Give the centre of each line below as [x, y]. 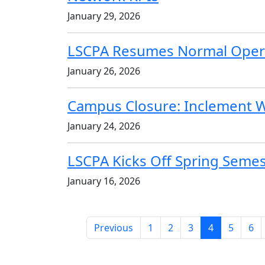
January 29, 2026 [104, 16]
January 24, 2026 [104, 126]
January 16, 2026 [104, 181]
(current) [232, 227]
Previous [113, 227]
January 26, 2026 [104, 71]
